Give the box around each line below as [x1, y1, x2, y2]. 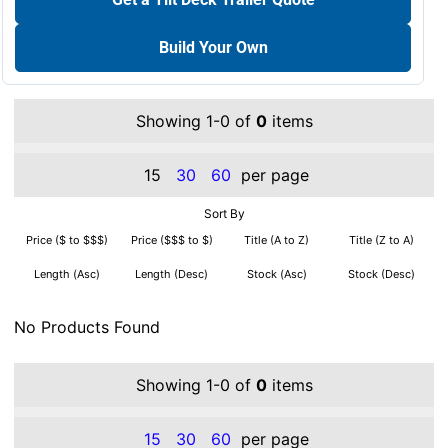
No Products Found [14, 317, 160, 338]
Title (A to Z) [244, 233, 309, 248]
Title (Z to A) [349, 233, 414, 248]
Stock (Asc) [246, 267, 307, 282]
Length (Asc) [33, 267, 100, 282]
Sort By [203, 206, 245, 222]
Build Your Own [158, 38, 268, 58]
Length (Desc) [135, 267, 208, 282]
